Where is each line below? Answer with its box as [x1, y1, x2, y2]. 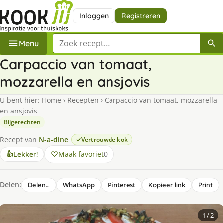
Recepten [67, 95, 99, 105]
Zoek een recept [52, 33, 113, 44]
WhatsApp [63, 180, 95, 189]
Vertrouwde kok [81, 135, 128, 144]
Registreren [121, 11, 160, 20]
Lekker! [13, 149, 38, 159]
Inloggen [79, 11, 109, 20]
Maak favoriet [58, 149, 104, 159]
